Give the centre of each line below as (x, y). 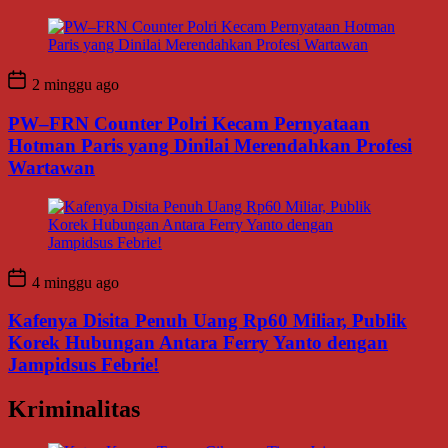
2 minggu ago (73, 85)
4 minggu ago (73, 282)
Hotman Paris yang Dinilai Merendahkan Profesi (210, 145)
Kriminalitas (74, 409)
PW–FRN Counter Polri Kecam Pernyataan (189, 123)
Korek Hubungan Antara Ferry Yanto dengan (198, 343)
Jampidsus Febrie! (83, 365)
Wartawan (51, 167)
